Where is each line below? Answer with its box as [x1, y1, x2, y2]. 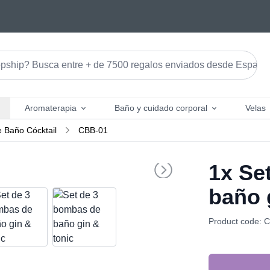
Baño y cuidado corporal [114, 103, 207, 113]
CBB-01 [78, 125, 108, 135]
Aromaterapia [24, 103, 77, 113]
